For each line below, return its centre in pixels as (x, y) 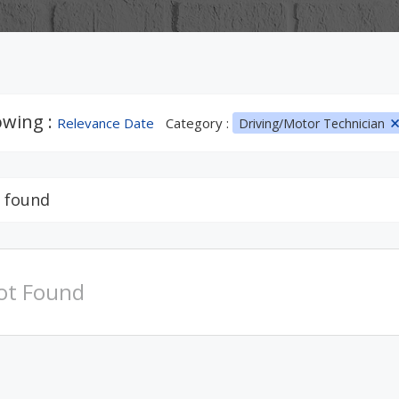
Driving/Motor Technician (313, 123)
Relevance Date (105, 123)
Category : (199, 123)
